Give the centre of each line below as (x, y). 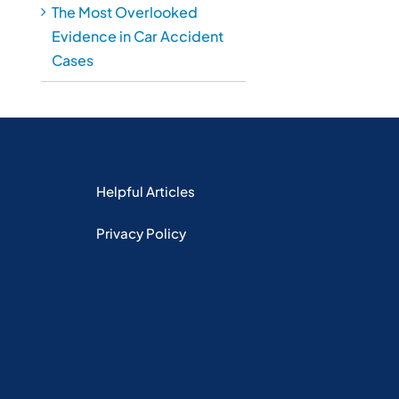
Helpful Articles (145, 191)
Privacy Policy (141, 233)
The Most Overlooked (125, 12)
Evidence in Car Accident (138, 36)
